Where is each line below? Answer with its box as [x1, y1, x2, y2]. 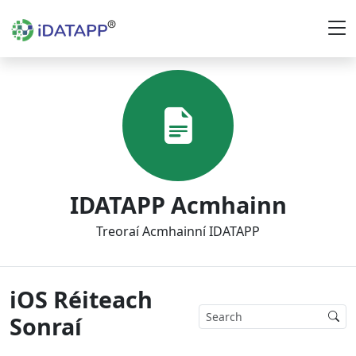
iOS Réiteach [10, 284, 153, 315]
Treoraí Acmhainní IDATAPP [96, 222, 260, 240]
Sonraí [10, 311, 82, 342]
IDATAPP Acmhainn [69, 189, 287, 220]
